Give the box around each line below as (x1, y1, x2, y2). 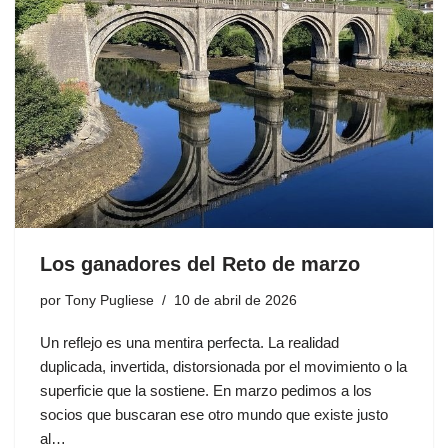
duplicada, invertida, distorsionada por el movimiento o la (40, 357, 407, 375)
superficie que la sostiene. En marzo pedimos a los (40, 381, 372, 399)
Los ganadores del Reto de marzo (40, 252, 360, 275)
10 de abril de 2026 (174, 292, 297, 308)
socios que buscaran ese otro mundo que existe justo (40, 405, 388, 423)
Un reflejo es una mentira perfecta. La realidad (40, 333, 339, 351)
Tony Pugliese (65, 292, 154, 308)
